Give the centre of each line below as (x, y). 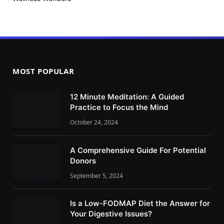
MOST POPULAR (43, 71)
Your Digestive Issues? (111, 214)
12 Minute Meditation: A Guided (127, 97)
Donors (83, 160)
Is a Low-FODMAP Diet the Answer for (140, 203)
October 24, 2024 (94, 122)
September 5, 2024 (96, 175)
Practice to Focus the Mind (119, 107)
